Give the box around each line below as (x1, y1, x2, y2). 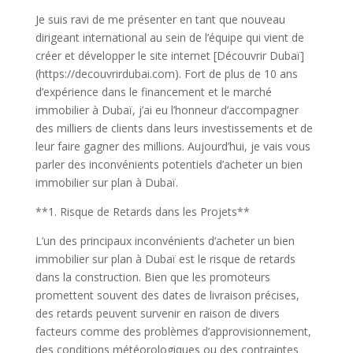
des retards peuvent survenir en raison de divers (35, 306, 280, 321)
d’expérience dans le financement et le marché (35, 84, 272, 99)
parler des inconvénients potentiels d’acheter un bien (35, 157, 303, 172)
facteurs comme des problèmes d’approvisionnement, (35, 324, 311, 339)
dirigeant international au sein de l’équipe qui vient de (35, 30, 304, 45)
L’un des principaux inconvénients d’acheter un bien (35, 233, 295, 248)
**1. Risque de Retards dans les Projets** (35, 204, 250, 219)
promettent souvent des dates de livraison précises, (35, 288, 299, 303)
